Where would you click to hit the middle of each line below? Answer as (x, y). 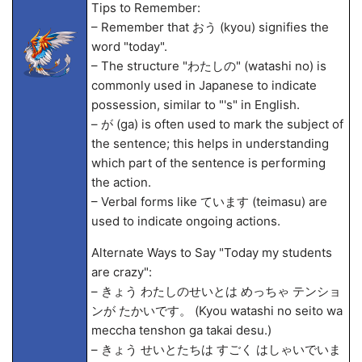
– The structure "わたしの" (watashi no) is (208, 66)
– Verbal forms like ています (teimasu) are (209, 202)
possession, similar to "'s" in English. (195, 105)
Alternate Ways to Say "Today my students (211, 253)
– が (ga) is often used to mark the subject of (217, 124)
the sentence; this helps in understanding (210, 143)
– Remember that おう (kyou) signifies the (210, 27)
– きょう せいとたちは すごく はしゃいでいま (216, 349)
